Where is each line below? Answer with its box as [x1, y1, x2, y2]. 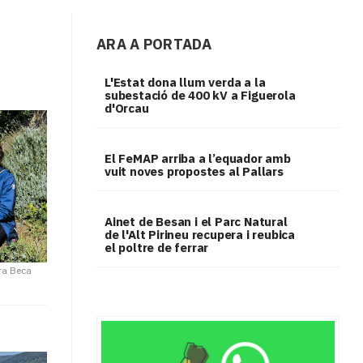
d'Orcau [104, 100, 149, 117]
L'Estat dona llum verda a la [104, 75, 266, 91]
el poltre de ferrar [104, 240, 209, 256]
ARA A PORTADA [96, 35, 211, 54]
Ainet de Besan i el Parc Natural [104, 214, 288, 230]
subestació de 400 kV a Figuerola [104, 88, 296, 104]
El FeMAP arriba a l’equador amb [104, 151, 291, 167]
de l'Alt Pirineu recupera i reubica [104, 227, 295, 243]
